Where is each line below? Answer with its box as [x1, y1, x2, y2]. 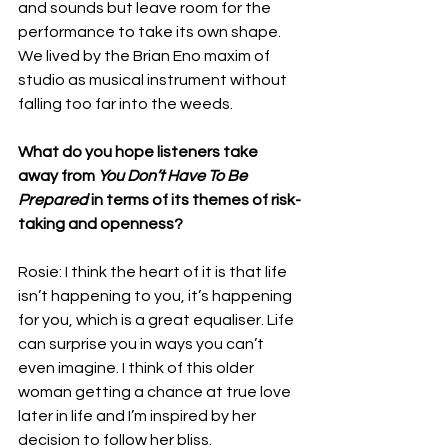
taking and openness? [18, 215, 183, 232]
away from [18, 167, 98, 184]
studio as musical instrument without [18, 71, 290, 88]
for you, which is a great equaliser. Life [18, 311, 297, 328]
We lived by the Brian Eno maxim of [18, 47, 273, 64]
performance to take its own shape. [18, 23, 284, 40]
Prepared [18, 191, 88, 208]
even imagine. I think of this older [18, 359, 257, 376]
